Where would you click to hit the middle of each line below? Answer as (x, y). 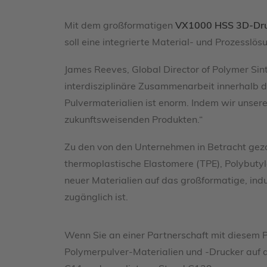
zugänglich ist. (96, 198)
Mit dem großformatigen (120, 26)
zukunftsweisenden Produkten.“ (133, 120)
